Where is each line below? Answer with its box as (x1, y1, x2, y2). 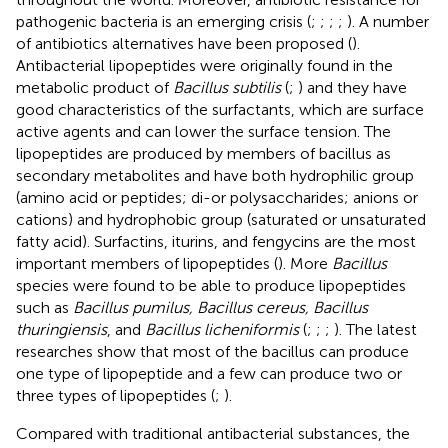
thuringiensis (16, 319, 107, 339)
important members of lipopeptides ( (16, 253, 278, 273)
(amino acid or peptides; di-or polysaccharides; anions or (16, 187, 418, 207)
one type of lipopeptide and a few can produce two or (16, 363, 402, 383)
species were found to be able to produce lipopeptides (16, 275, 406, 295)
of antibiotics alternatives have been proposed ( (16, 33, 352, 53)
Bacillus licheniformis (145, 319, 299, 339)
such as (16, 297, 73, 317)
